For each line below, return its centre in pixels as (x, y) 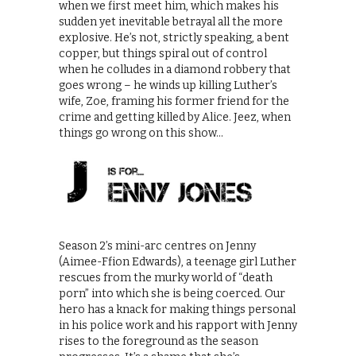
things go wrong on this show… (141, 133)
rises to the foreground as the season (159, 341)
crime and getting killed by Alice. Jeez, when (175, 118)
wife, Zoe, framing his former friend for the (174, 102)
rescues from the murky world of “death (166, 277)
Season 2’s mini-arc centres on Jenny (157, 246)
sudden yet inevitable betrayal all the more (171, 22)
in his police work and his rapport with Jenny (178, 325)
